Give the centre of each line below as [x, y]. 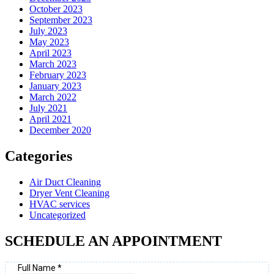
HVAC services [60, 204]
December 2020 [60, 130]
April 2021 [50, 119]
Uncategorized [57, 215]
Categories [39, 156]
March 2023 [53, 64]
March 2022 [53, 97]
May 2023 [49, 42]
